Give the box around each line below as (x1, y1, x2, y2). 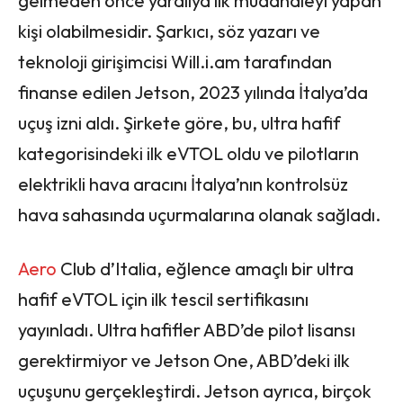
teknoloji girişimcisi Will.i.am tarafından (18, 50, 332, 74)
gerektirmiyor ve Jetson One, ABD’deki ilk (18, 349, 350, 372)
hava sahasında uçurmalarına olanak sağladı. (18, 203, 381, 227)
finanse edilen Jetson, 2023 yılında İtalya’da (18, 81, 368, 104)
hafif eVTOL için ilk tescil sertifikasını (18, 288, 309, 311)
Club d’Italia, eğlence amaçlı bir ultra (60, 257, 354, 281)
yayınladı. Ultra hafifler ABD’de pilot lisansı (18, 318, 355, 342)
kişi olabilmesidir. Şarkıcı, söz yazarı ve (18, 20, 320, 43)
